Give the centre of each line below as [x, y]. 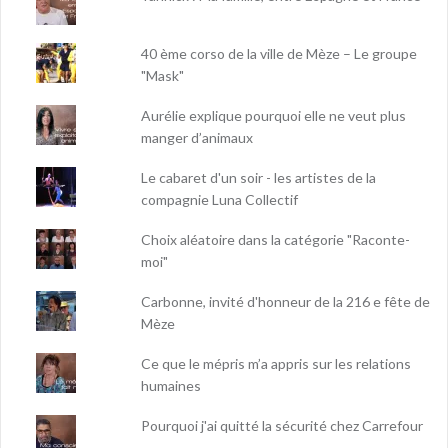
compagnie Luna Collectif [220, 199]
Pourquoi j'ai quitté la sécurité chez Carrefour [282, 425]
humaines [171, 385]
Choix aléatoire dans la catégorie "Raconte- [276, 239]
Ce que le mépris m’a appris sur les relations [276, 363]
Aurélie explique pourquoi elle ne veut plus [274, 115]
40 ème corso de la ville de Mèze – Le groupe [279, 53]
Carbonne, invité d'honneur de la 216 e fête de [286, 301]
